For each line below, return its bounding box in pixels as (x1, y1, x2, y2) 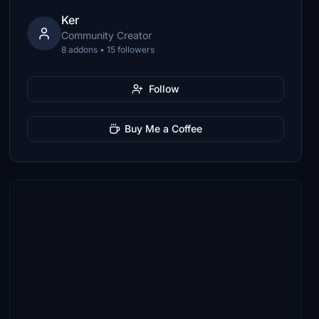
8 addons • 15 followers (61, 44, 155, 55)
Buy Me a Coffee (125, 122, 203, 135)
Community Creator (61, 29, 152, 41)
